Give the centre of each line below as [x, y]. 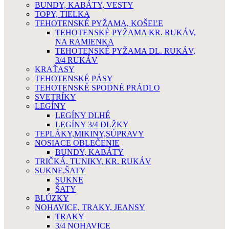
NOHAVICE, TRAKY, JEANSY [90, 207]
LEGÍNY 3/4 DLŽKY [92, 124]
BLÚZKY [52, 198]
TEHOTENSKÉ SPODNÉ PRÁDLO [97, 88]
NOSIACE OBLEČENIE [77, 143]
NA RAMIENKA [85, 42]
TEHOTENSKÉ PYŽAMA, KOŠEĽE [99, 23]
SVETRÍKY [55, 97]
